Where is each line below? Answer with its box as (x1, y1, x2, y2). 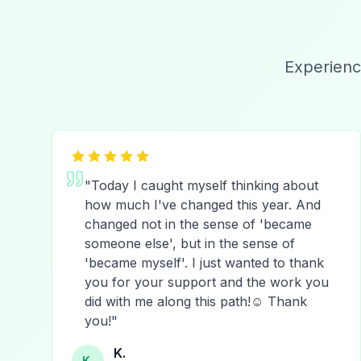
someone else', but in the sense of (85, 235, 295, 251)
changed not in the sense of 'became (85, 216, 312, 232)
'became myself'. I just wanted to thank (85, 255, 324, 271)
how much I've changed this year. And (85, 197, 321, 213)
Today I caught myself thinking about (91, 177, 318, 193)
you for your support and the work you (85, 274, 329, 290)
